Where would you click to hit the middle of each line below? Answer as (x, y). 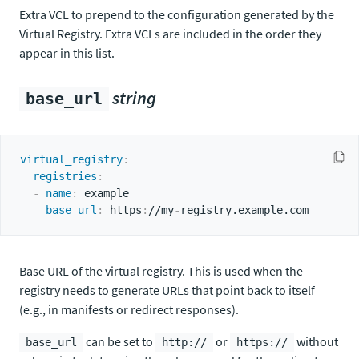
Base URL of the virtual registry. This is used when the (161, 271)
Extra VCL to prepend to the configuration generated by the (177, 14)
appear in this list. (67, 53)
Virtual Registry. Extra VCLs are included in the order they (170, 34)
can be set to (119, 341)
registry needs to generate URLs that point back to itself (167, 290)
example (103, 193)
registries (65, 176)
